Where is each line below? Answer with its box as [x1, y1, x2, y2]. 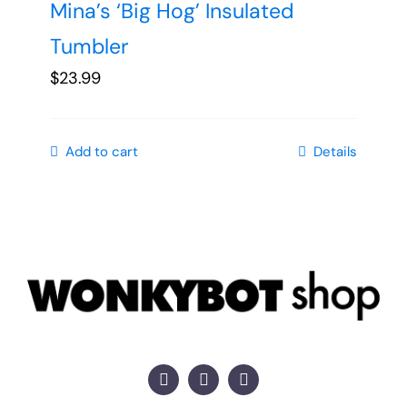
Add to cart [65, 143, 138, 161]
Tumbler [49, 33, 129, 60]
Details [313, 143, 358, 161]
